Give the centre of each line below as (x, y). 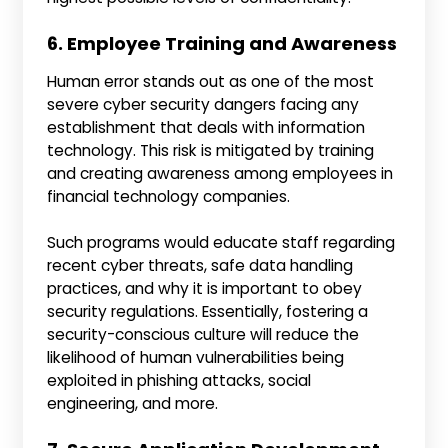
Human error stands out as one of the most (211, 81)
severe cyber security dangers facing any (203, 104)
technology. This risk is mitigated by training (211, 150)
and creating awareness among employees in (220, 173)
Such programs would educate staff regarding (221, 243)
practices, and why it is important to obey (205, 289)
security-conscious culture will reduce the (203, 335)
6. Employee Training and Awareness (222, 43)
